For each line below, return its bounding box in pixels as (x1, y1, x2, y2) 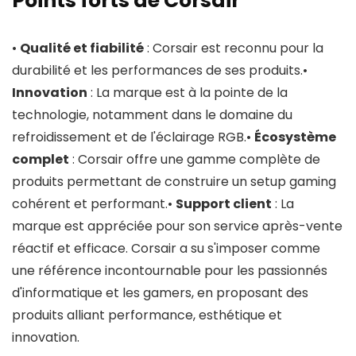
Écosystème (254, 128, 336, 146)
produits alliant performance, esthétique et (12, 306, 282, 324)
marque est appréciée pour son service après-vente (12, 217, 342, 235)
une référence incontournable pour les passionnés (12, 261, 327, 280)
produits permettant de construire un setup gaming (12, 172, 336, 191)
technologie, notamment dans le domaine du (12, 106, 292, 124)
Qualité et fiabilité (20, 39, 144, 57)
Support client (176, 195, 272, 213)
